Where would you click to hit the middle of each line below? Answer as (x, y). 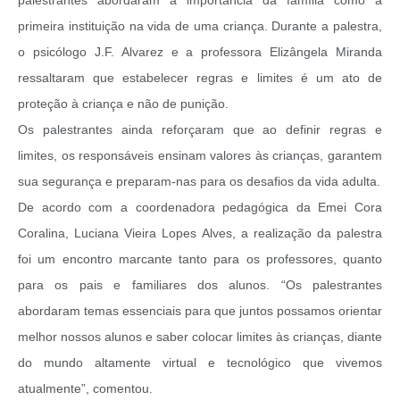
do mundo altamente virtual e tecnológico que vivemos (200, 362)
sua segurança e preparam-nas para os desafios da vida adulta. (199, 181)
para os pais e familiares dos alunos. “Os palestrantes (200, 284)
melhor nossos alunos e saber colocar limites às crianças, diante (200, 336)
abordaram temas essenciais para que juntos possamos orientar (200, 310)
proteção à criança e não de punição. (123, 103)
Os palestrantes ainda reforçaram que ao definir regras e (200, 129)
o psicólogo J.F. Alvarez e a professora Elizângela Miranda (200, 51)
